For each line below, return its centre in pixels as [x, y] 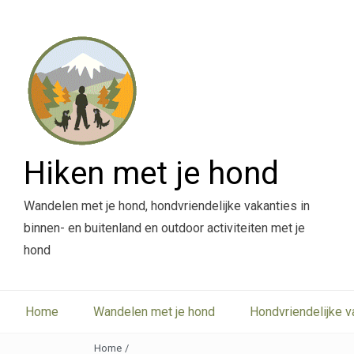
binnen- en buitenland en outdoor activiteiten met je [164, 228]
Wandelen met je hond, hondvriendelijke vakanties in [167, 206]
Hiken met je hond [151, 173]
